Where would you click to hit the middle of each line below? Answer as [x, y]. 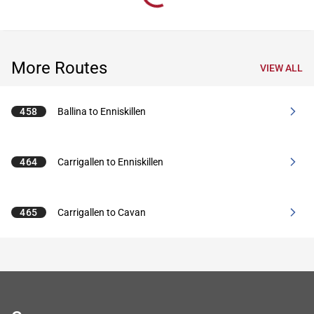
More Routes [59, 68]
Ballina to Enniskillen [102, 111]
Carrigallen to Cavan [102, 212]
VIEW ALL [281, 68]
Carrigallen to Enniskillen [111, 162]
